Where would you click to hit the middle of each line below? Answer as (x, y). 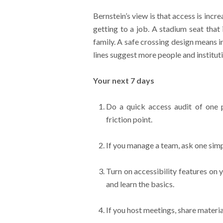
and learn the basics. (140, 184)
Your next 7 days (123, 80)
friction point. (129, 119)
